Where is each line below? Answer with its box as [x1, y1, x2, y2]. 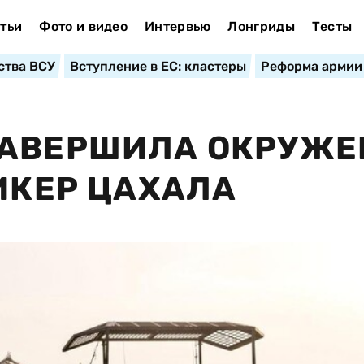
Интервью [144, 19, 211, 34]
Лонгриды [227, 19, 295, 34]
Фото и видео [39, 19, 128, 34]
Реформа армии [260, 58, 362, 74]
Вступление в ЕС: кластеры [69, 58, 246, 74]
